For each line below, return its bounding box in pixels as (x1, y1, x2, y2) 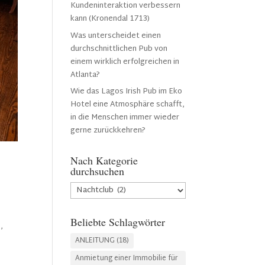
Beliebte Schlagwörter (70, 215, 166, 229)
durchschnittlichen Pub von (70, 41, 168, 56)
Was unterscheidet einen (70, 28, 161, 43)
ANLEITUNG (75, 234, 115, 247)
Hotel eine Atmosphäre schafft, (70, 98, 185, 112)
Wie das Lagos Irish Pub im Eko (70, 85, 183, 99)
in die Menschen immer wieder (70, 111, 180, 125)
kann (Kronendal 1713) (70, 12, 150, 26)
